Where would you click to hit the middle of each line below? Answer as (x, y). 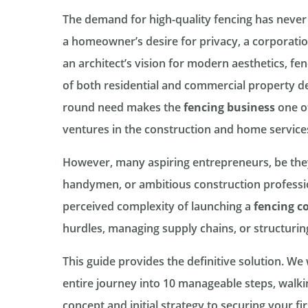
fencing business (229, 108)
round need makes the (123, 108)
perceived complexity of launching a (158, 207)
